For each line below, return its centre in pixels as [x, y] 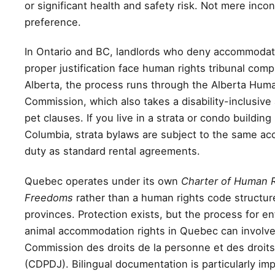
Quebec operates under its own [103, 181]
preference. [53, 22]
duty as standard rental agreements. [112, 151]
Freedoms [49, 197]
